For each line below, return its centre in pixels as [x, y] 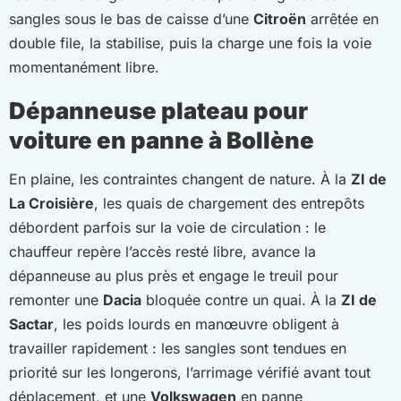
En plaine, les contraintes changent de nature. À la [180, 179]
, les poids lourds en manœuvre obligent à [196, 324]
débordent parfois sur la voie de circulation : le [167, 227]
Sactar [31, 324]
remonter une [56, 299]
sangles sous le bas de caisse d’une [131, 18]
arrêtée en [342, 18]
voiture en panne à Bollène [162, 140]
